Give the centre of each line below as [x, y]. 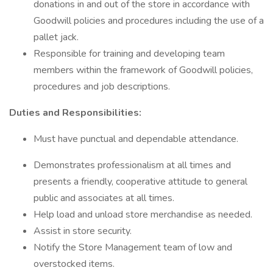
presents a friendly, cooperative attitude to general [140, 182]
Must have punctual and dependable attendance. [136, 139]
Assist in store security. [83, 231]
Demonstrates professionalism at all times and [132, 165]
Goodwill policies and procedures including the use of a [149, 21]
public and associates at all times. [104, 198]
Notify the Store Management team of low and [133, 247]
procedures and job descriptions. [102, 87]
